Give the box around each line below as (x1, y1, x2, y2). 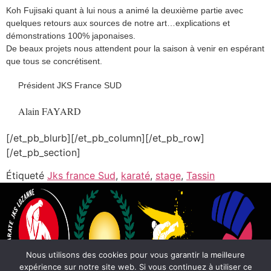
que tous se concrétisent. (6, 56, 102, 66)
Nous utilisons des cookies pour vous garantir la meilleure (26, 250, 245, 260)
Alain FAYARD (18, 105, 81, 118)
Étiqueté (6, 169, 47, 182)
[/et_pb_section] (6, 146, 80, 158)
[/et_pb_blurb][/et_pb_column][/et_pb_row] (6, 131, 204, 144)
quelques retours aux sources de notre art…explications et (6, 18, 230, 28)
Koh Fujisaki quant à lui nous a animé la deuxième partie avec (6, 5, 243, 15)
